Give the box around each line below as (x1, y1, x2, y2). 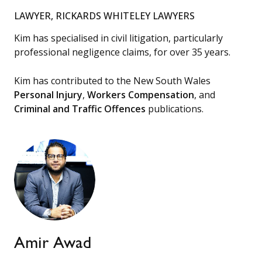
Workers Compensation (87, 88, 194, 102)
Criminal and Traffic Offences (14, 102, 146, 116)
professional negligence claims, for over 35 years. (14, 45, 230, 58)
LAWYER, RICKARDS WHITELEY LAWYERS (14, 9, 195, 22)
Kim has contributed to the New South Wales (14, 74, 211, 88)
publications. (146, 102, 204, 116)
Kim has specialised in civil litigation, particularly (14, 31, 223, 44)
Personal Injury (14, 88, 82, 102)
